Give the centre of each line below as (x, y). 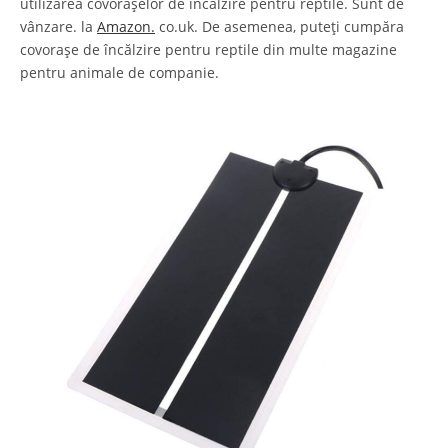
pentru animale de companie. (119, 73)
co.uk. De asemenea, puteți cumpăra (279, 27)
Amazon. (126, 27)
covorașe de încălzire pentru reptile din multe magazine (208, 50)
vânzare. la (58, 27)
